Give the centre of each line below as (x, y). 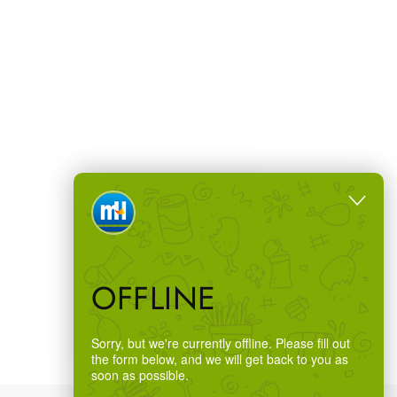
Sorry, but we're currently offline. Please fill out (221, 343)
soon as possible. (140, 375)
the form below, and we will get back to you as (220, 359)
